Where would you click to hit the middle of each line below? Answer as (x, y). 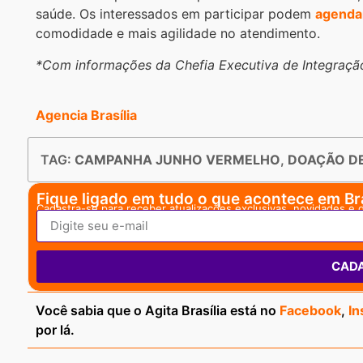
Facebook (310, 310)
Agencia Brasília (86, 115)
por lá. (55, 329)
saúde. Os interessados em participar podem (175, 14)
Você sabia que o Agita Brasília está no (158, 310)
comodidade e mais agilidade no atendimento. (178, 34)
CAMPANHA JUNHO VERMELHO (177, 159)
